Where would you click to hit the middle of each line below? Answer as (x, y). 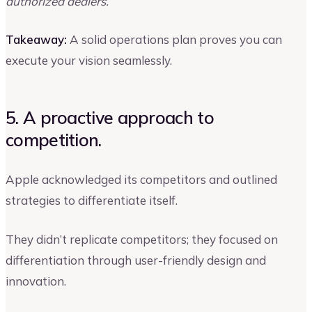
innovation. (36, 281)
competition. (54, 140)
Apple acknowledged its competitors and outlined (141, 179)
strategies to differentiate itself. (92, 200)
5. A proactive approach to (110, 118)
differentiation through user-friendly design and (136, 260)
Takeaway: (36, 40)
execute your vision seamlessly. (89, 61)
